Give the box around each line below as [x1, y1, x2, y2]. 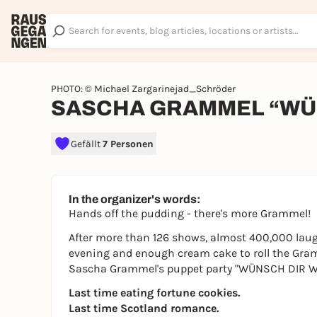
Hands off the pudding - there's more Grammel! [69, 207, 311, 220]
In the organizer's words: [69, 193, 200, 205]
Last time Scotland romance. [69, 301, 219, 315]
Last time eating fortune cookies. [69, 286, 240, 299]
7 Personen [103, 137, 154, 150]
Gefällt [71, 137, 103, 150]
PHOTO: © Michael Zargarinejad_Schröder [51, 83, 236, 95]
